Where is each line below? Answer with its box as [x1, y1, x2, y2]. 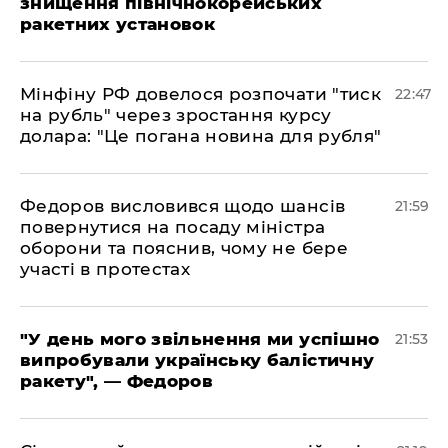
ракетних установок [20, 14, 216, 35]
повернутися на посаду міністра [20, 217, 326, 238]
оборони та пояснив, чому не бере [20, 238, 348, 259]
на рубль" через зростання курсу [20, 105, 332, 126]
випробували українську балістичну [20, 350, 375, 371]
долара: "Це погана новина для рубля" [20, 126, 382, 147]
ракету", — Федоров [20, 371, 214, 392]
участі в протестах [20, 259, 191, 280]
